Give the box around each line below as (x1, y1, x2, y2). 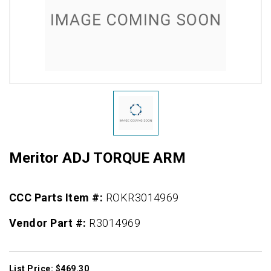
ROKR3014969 (105, 191, 179, 204)
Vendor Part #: (9, 217, 90, 230)
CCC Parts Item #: (9, 191, 106, 204)
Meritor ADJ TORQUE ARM (9, 149, 186, 167)
